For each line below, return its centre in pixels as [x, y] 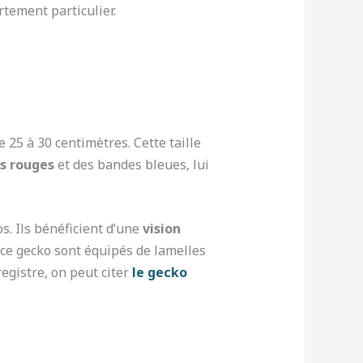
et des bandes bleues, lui [131, 164]
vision [161, 229]
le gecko [159, 273]
